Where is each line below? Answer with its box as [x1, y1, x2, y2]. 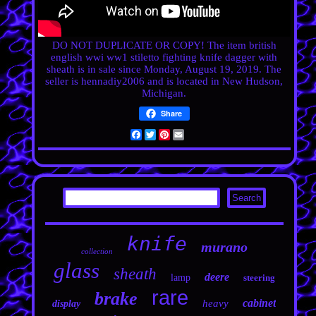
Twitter [155, 129, 186, 140]
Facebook [141, 129, 185, 140]
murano [200, 239, 248, 255]
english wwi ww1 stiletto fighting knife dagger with [51, 51, 278, 63]
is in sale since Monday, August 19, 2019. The [75, 63, 282, 75]
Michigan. [142, 87, 187, 99]
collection [80, 247, 113, 255]
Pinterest [169, 129, 207, 140]
